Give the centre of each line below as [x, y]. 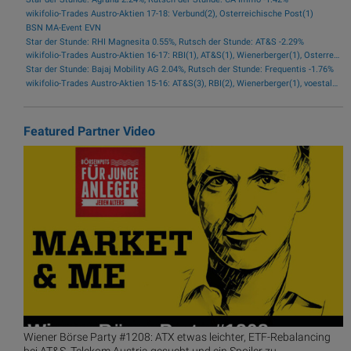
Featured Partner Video [89, 131]
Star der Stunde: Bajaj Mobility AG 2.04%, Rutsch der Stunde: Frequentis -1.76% [179, 70]
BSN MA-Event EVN [63, 27]
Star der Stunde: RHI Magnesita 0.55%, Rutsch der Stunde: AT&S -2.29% [165, 42]
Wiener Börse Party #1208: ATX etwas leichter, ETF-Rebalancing [177, 338]
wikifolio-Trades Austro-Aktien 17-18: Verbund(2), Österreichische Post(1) [169, 14]
